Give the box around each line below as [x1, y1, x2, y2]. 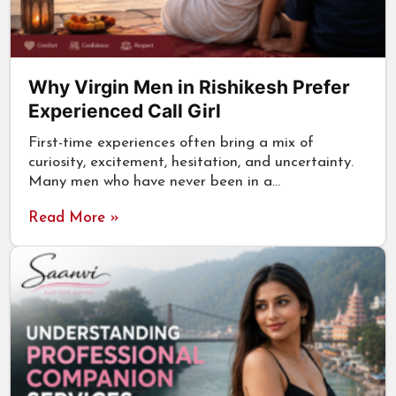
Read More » [28, 209, 119, 225]
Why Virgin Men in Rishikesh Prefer [28, 75, 350, 98]
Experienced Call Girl [28, 99, 221, 122]
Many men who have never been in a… [28, 173, 280, 189]
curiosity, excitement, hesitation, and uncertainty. [28, 154, 354, 170]
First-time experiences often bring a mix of [28, 134, 314, 150]
